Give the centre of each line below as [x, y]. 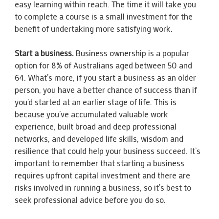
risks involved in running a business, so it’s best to [103, 187]
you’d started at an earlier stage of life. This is [96, 102]
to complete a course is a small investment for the [104, 16]
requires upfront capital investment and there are [102, 175]
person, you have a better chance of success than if [106, 89]
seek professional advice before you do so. [90, 199]
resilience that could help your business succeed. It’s [108, 151]
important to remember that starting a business [99, 163]
